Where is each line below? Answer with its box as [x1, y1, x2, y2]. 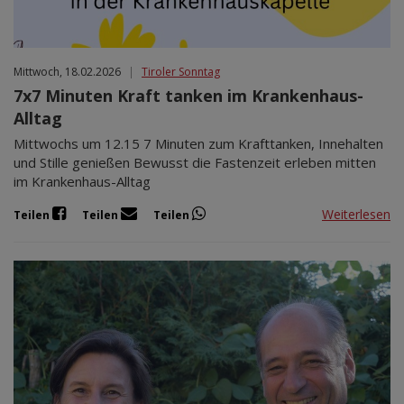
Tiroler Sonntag [142, 64, 220, 80]
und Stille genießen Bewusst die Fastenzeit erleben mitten [14, 153, 376, 172]
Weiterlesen [322, 205, 390, 223]
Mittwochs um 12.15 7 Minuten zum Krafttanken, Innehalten [14, 134, 383, 153]
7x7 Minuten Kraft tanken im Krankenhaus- [14, 85, 363, 107]
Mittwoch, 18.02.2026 [14, 64, 121, 80]
